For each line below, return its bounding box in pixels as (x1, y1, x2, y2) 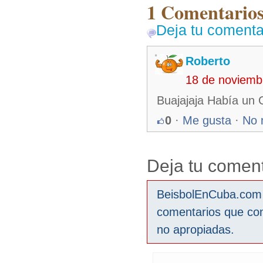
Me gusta (183, 114, 231, 127)
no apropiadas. (157, 223, 234, 236)
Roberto (186, 55, 230, 68)
